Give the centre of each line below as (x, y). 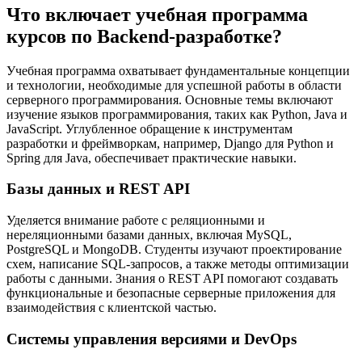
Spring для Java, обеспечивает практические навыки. (152, 158)
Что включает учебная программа (157, 14)
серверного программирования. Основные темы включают (170, 99)
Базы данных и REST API (98, 189)
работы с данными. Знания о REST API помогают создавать (172, 279)
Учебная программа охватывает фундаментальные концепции (178, 70)
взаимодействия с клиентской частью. (112, 308)
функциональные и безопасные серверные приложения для (171, 293)
